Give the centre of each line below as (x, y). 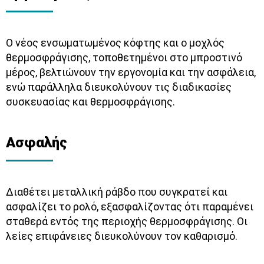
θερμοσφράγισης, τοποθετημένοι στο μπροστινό (124, 57)
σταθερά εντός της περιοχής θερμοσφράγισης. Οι (127, 221)
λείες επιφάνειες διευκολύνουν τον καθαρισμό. (122, 236)
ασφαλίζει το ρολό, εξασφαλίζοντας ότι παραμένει (130, 206)
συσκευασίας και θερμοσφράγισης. (90, 101)
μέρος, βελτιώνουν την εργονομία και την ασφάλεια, (131, 72)
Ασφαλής (37, 142)
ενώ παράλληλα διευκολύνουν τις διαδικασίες (119, 87)
